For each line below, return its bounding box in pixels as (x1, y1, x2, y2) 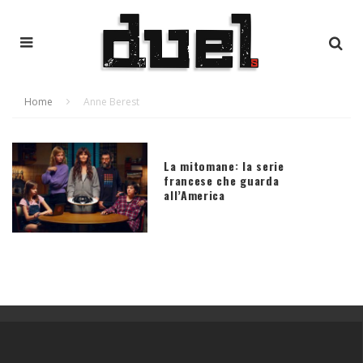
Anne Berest (83, 94, 139, 109)
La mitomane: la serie (164, 156, 284, 174)
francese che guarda (164, 171, 280, 189)
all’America (164, 186, 225, 203)
